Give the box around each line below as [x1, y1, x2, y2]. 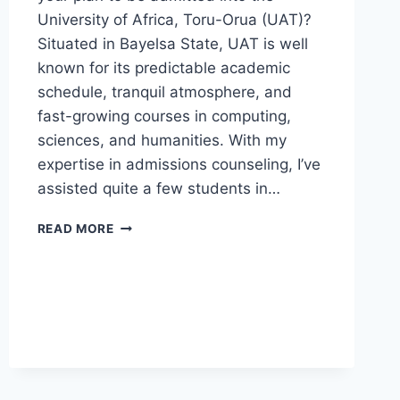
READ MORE [37, 221, 114, 237]
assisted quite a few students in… [37, 179, 280, 198]
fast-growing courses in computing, [37, 107, 291, 126]
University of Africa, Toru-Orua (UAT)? [37, 11, 312, 29]
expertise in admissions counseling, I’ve [37, 155, 321, 174]
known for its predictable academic [37, 59, 290, 78]
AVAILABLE [112, 348, 186, 363]
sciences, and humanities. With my [37, 131, 287, 150]
